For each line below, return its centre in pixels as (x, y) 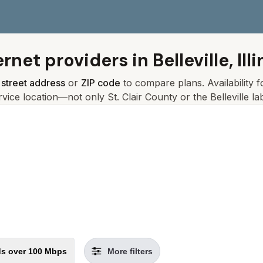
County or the (176, 97)
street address (33, 83)
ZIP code (101, 83)
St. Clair (124, 97)
